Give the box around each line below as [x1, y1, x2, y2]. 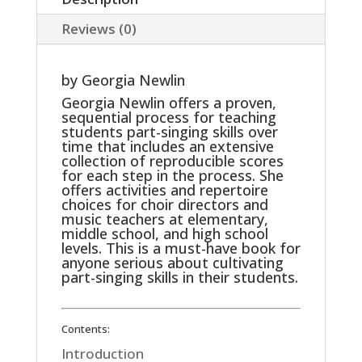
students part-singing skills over [61, 122, 278, 141]
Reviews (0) [61, 19, 137, 38]
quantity [43, 71, 99, 90]
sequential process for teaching [61, 107, 276, 127]
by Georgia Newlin [61, 70, 185, 90]
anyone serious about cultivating [61, 253, 284, 272]
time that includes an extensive [61, 137, 274, 156]
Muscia [43, 48, 89, 68]
